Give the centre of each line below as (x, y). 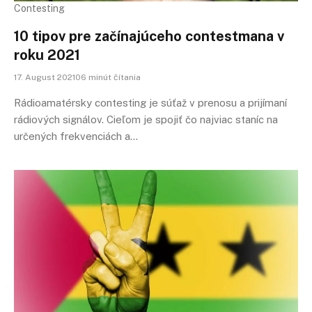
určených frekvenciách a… (76, 136)
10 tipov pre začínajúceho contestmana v (149, 36)
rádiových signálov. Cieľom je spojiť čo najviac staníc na (146, 119)
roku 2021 (47, 55)
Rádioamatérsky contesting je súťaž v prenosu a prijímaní (150, 103)
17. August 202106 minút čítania (77, 77)
